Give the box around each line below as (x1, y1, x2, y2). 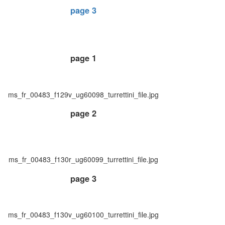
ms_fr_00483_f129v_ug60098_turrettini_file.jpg (8, 89, 159, 99)
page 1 (70, 52, 96, 64)
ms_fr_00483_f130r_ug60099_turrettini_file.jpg (9, 154, 158, 165)
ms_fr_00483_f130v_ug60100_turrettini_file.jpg (8, 209, 159, 220)
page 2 (70, 107, 96, 120)
